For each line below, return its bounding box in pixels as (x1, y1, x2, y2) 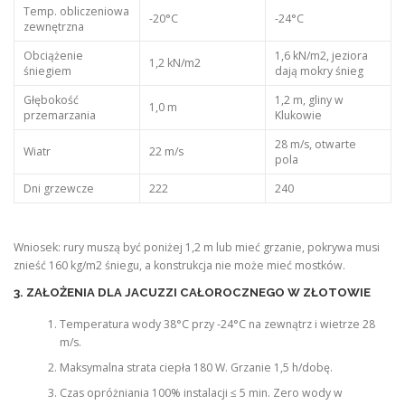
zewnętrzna (23, 19, 84, 35)
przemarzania (23, 108, 96, 124)
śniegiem (23, 63, 71, 80)
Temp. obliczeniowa (23, 4, 129, 20)
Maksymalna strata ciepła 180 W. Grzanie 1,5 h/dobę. (59, 360, 333, 376)
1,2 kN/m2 (148, 55, 201, 71)
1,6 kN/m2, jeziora (274, 48, 368, 64)
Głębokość (23, 92, 79, 108)
